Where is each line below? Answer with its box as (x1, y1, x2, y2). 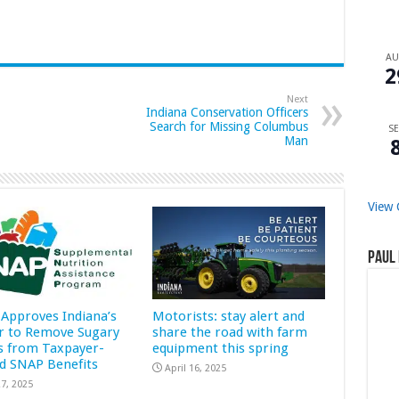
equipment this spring (152, 339, 289, 356)
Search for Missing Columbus (149, 119, 308, 134)
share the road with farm (152, 323, 308, 340)
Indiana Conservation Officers (145, 105, 308, 120)
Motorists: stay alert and (152, 307, 305, 324)
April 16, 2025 (165, 362, 227, 374)
